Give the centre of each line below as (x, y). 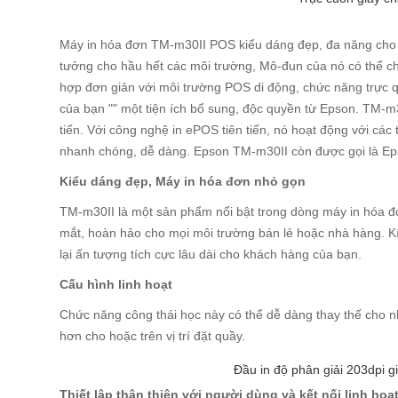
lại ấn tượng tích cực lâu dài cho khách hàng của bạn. (211, 254)
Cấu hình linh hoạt (116, 284)
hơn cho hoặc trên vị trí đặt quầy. (153, 336)
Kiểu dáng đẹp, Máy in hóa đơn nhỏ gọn (183, 181)
